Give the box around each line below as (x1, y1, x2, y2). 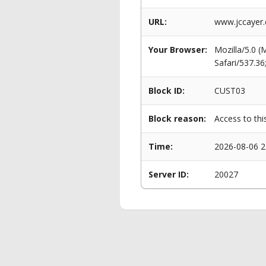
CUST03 (214, 85, 245, 96)
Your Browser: (148, 44, 207, 55)
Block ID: (148, 85, 185, 96)
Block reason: (148, 113, 206, 124)
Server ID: (148, 169, 189, 180)
